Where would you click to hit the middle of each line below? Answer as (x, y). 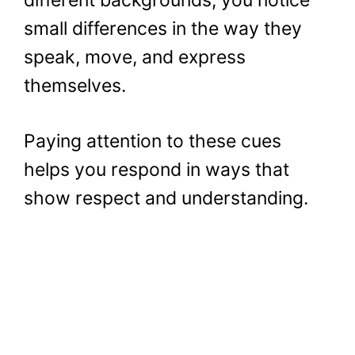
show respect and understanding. (166, 198)
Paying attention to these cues (153, 141)
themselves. (75, 85)
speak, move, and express (135, 57)
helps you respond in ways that (157, 170)
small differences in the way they (163, 28)
